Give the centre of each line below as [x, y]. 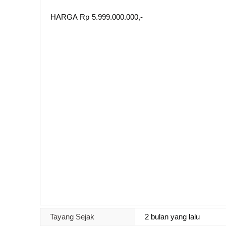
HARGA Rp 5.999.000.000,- [98, 17]
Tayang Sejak [72, 216]
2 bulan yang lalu [173, 216]
